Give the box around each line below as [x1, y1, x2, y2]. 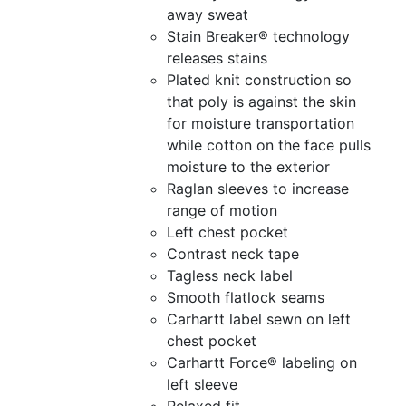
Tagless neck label [166, 266, 293, 285]
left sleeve [166, 374, 237, 393]
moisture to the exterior [166, 157, 330, 176]
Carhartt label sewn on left [166, 309, 351, 328]
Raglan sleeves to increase [166, 179, 349, 198]
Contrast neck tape [166, 244, 299, 263]
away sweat [166, 5, 248, 24]
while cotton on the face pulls [166, 135, 371, 154]
